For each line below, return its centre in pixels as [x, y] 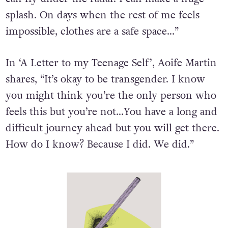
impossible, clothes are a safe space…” [92, 32]
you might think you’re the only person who [111, 96]
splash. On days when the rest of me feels [102, 16]
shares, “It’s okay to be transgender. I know [105, 80]
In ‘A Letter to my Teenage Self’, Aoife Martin [111, 63]
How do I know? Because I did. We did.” [99, 145]
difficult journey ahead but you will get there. [112, 129]
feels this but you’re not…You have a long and [111, 112]
